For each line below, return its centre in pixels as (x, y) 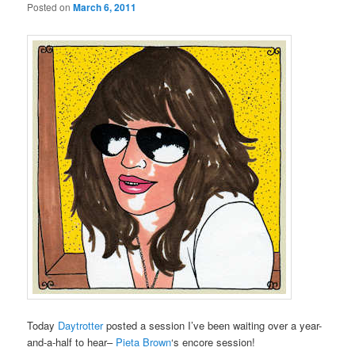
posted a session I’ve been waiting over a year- (214, 325)
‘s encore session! (214, 342)
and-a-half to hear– (72, 342)
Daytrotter (82, 325)
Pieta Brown (144, 342)
